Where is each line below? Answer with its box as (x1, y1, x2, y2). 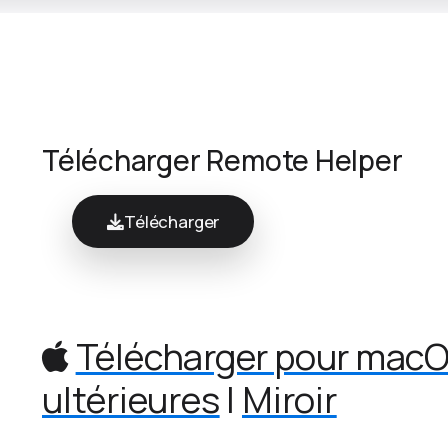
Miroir (241, 375, 337, 425)
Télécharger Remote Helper (42, 140, 403, 179)
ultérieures (42, 375, 220, 425)
